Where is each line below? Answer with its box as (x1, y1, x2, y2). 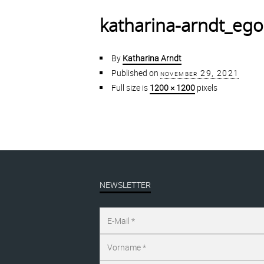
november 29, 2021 (160, 67, 239, 78)
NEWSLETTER (99, 179, 151, 190)
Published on (111, 67, 159, 78)
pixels (194, 81, 217, 93)
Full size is (111, 81, 150, 93)
